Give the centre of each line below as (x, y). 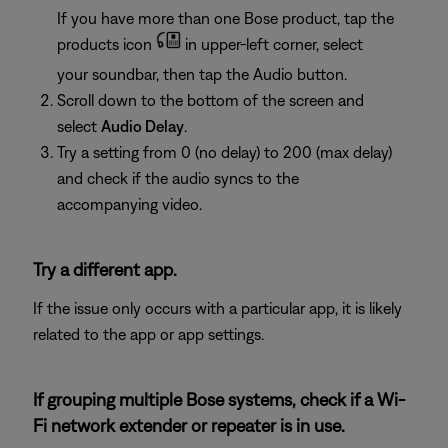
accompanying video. (129, 204)
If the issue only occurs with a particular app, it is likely (217, 308)
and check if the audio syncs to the (178, 178)
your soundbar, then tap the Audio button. (202, 74)
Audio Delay (142, 126)
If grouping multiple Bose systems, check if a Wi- (219, 399)
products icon (106, 44)
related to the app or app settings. (148, 334)
